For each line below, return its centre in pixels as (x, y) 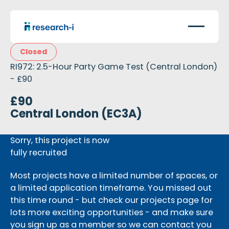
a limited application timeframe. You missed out (111, 188)
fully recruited (38, 153)
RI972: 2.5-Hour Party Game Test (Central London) (113, 66)
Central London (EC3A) (76, 114)
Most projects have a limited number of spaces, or (114, 175)
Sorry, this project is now (60, 141)
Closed (33, 51)
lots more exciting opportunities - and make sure (111, 212)
